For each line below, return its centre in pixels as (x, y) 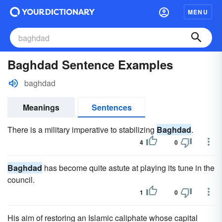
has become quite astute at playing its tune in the (128, 168)
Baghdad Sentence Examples (90, 64)
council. (21, 180)
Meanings (41, 107)
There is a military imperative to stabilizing (82, 130)
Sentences (111, 107)
